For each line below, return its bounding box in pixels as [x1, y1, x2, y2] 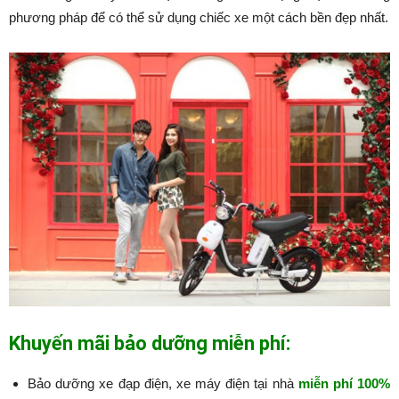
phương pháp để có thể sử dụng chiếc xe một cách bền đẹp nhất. [9, 10, 388, 25]
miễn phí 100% [297, 376, 391, 392]
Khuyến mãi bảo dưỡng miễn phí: [9, 332, 290, 355]
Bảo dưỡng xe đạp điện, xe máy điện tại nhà [28, 376, 298, 392]
